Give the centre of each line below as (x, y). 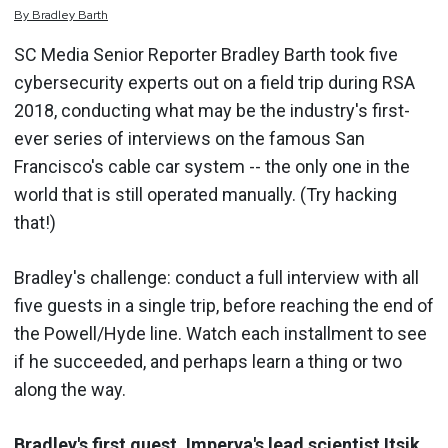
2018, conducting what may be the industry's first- (212, 110)
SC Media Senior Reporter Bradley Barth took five (206, 54)
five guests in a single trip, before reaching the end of (224, 305)
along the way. (70, 389)
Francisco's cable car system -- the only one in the (212, 166)
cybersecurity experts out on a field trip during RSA (214, 82)
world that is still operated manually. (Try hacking (205, 194)
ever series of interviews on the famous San (189, 138)
